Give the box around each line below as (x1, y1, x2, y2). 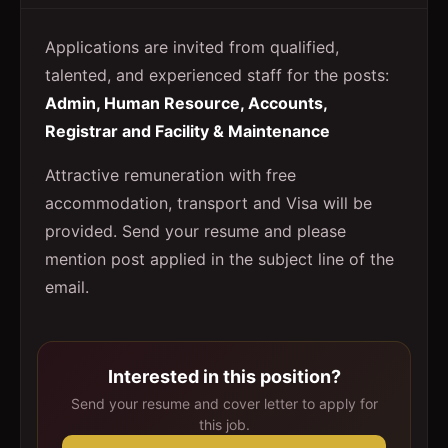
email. (45, 277, 89, 297)
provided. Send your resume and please (45, 221, 346, 241)
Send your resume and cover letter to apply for (70, 395, 378, 412)
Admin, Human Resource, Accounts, (45, 93, 327, 113)
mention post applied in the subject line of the (45, 249, 394, 269)
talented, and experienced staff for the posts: (45, 65, 389, 85)
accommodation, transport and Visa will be (45, 193, 372, 213)
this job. (198, 416, 250, 433)
